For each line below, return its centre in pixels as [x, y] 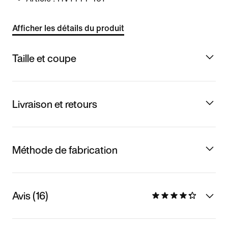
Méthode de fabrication [65, 150]
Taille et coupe [44, 58]
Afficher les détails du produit [68, 28]
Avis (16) [30, 195]
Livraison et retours [55, 104]
